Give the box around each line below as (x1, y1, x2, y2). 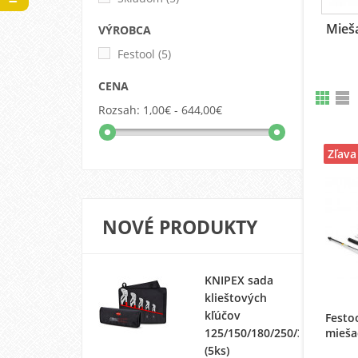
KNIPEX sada (204, 272, 273, 288)
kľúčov (204, 307, 241, 323)
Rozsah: (98, 101, 140, 117)
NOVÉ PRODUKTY (102, 213, 257, 240)
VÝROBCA (98, 22, 151, 38)
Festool (117, 46, 155, 62)
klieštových (204, 289, 267, 305)
